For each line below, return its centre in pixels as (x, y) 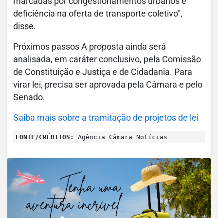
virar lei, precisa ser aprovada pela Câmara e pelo (108, 84)
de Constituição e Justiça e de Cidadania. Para (103, 72)
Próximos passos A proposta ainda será (90, 46)
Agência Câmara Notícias (121, 137)
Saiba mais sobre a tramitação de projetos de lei (106, 118)
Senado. (29, 97)
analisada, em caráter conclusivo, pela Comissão (107, 59)
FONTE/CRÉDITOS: (45, 137)
